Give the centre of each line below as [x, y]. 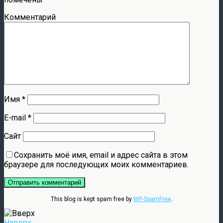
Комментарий [30, 17]
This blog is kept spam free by [92, 199]
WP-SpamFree [152, 199]
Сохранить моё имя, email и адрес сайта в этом [101, 155]
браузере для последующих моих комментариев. [96, 164]
